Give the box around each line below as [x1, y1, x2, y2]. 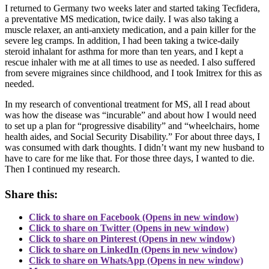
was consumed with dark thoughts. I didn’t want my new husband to [5, 142, 264, 153]
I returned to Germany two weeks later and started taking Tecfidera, [5, 3, 260, 14]
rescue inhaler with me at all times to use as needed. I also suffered [5, 57, 255, 68]
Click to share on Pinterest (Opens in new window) [29, 234, 235, 244]
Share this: [5, 187, 58, 201]
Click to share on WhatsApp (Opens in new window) [29, 255, 243, 266]
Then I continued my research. [5, 164, 120, 175]
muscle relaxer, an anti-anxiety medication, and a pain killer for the [5, 25, 256, 35]
